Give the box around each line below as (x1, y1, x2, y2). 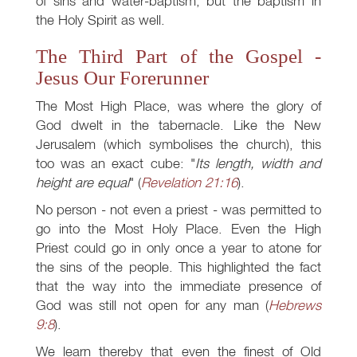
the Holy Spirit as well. (36, 11, 165, 29)
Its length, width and (194, 155, 321, 172)
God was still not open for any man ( (36, 296, 269, 314)
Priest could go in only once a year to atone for (36, 239, 321, 257)
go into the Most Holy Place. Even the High (36, 220, 321, 237)
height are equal (36, 174, 129, 191)
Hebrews (269, 296, 321, 314)
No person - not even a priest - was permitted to (36, 201, 321, 218)
